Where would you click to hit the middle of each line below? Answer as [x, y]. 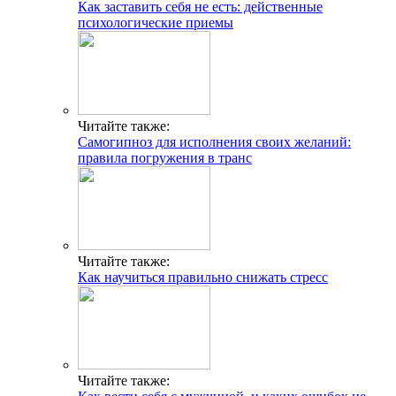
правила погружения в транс [165, 157]
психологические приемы [156, 22]
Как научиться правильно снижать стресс [203, 277]
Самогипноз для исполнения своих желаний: [214, 141]
